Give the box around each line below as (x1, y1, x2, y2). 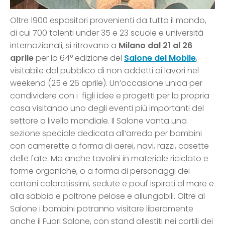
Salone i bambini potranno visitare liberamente (10, 202, 193, 214)
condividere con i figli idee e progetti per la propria (10, 89, 209, 101)
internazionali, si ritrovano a (10, 39, 119, 51)
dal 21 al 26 (148, 39, 192, 51)
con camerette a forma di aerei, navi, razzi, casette (10, 140, 209, 152)
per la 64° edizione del (36, 52, 124, 64)
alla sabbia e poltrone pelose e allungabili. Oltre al (10, 190, 205, 202)
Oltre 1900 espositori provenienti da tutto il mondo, (10, 14, 206, 26)
